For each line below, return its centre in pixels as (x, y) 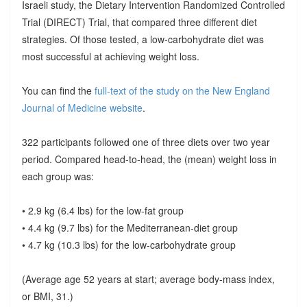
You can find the (58, 90)
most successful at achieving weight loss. (110, 56)
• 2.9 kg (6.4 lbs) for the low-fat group (102, 210)
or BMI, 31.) (47, 296)
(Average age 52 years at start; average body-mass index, (148, 279)
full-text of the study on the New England (182, 90)
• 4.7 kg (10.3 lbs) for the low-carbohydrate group (128, 244)
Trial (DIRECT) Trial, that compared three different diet (139, 22)
